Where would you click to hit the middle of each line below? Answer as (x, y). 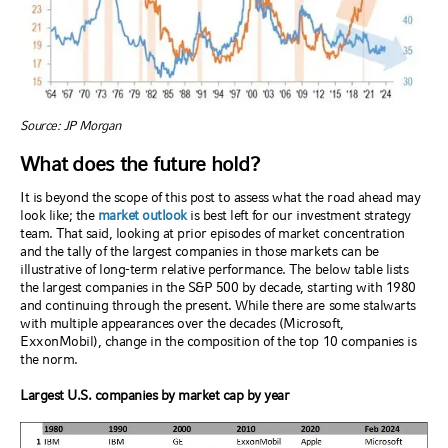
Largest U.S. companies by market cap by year (155, 395)
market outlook (142, 215)
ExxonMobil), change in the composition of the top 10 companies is (218, 341)
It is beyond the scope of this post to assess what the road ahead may (220, 197)
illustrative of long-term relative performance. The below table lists (214, 269)
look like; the (59, 215)
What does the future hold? (140, 164)
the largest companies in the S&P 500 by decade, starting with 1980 (218, 287)
